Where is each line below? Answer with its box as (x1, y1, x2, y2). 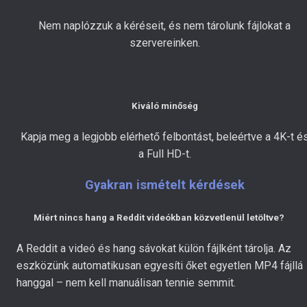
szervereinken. (129, 36, 200, 49)
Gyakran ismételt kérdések (84, 177, 245, 193)
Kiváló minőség (131, 100, 198, 111)
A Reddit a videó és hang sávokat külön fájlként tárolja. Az (16, 241, 291, 255)
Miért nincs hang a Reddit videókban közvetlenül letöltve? (33, 212, 284, 223)
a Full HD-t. (138, 147, 191, 160)
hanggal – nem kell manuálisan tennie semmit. (16, 275, 236, 289)
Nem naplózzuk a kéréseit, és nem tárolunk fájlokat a (38, 19, 291, 32)
